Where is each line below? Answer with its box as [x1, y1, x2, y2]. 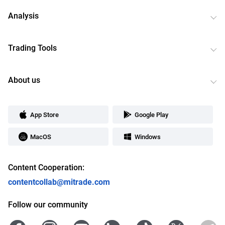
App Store [30, 110, 59, 119]
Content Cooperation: [8, 162, 84, 172]
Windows [135, 132, 161, 141]
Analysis [8, 10, 39, 21]
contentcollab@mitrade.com [8, 176, 110, 187]
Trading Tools [8, 42, 57, 53]
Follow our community [8, 199, 88, 209]
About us [8, 74, 40, 85]
